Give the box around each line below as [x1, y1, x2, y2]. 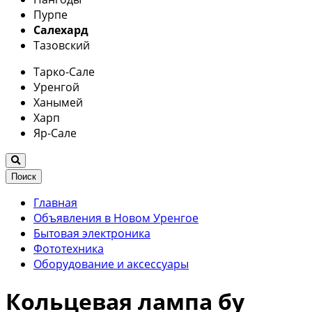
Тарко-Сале [33, 63, 95, 79]
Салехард [33, 22, 88, 38]
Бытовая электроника [33, 225, 150, 241]
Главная [33, 194, 77, 210]
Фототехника [33, 240, 104, 256]
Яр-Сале [33, 125, 77, 141]
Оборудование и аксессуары [33, 256, 189, 272]
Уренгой [33, 79, 79, 95]
